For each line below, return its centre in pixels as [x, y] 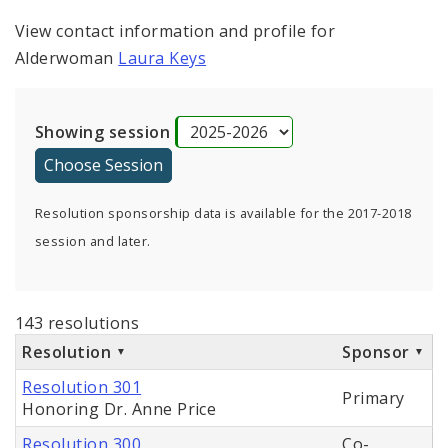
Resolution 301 [82, 387]
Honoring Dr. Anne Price [119, 409]
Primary [373, 398]
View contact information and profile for [175, 31]
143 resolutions [77, 323]
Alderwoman [67, 58]
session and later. [93, 241]
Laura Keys [162, 58]
